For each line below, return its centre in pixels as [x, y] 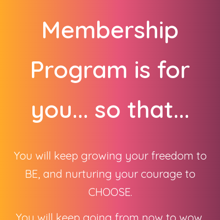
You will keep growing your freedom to [110, 156]
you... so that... [110, 109]
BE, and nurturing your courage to [110, 174]
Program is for [110, 69]
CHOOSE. [110, 192]
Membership [110, 29]
